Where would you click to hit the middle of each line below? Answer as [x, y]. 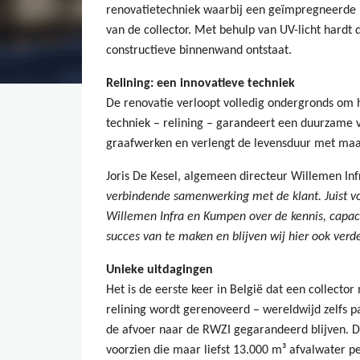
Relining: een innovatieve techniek [200, 84]
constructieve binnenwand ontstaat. [199, 51]
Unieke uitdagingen [160, 270]
